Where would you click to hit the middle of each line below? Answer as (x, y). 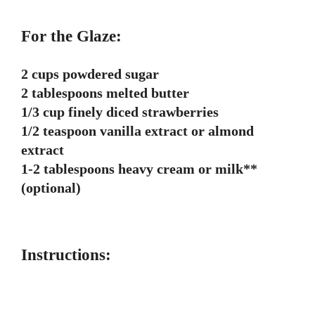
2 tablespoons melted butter (105, 93)
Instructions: (66, 255)
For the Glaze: (71, 37)
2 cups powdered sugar (90, 74)
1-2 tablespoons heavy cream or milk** (139, 169)
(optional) (51, 188)
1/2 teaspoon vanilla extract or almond (137, 131)
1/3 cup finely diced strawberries (120, 112)
